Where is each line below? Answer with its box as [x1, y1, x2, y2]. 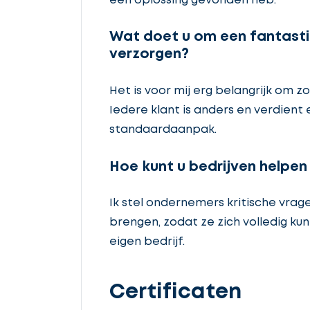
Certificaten [109, 283, 241, 302]
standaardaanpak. [109, 124, 217, 135]
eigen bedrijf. [109, 237, 185, 248]
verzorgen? [109, 48, 189, 62]
